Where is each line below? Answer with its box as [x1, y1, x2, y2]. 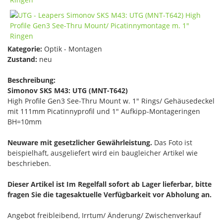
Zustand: [7, 55, 37, 64]
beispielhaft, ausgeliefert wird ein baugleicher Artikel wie [7, 148, 198, 158]
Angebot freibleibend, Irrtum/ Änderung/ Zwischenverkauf [7, 211, 201, 220]
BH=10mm [7, 117, 42, 126]
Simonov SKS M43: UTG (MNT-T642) [7, 86, 128, 95]
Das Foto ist [152, 138, 192, 147]
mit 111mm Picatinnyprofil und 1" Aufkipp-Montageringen [7, 107, 200, 116]
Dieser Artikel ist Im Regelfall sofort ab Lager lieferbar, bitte [7, 179, 212, 189]
